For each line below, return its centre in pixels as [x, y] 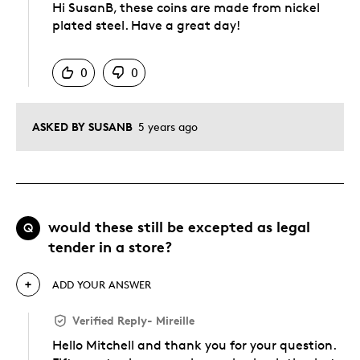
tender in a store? [110, 246]
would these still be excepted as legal [179, 226]
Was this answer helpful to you [138, 42]
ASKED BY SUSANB [82, 126]
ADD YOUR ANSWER [102, 284]
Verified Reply [110, 320]
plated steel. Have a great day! [146, 25]
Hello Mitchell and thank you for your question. [194, 345]
